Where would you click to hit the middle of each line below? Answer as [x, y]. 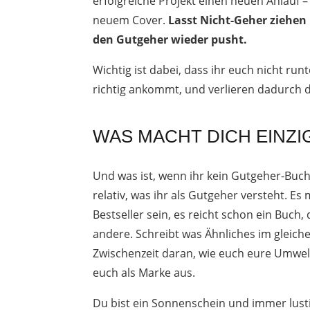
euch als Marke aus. [144, 272]
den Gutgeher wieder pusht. [170, 39]
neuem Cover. [131, 20]
